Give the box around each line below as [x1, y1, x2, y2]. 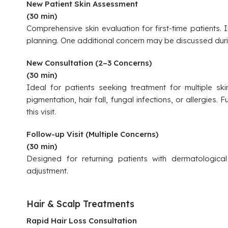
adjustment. [26, 166, 68, 176]
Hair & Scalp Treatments [26, 198, 134, 209]
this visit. [26, 107, 56, 117]
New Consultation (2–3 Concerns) [26, 58, 152, 68]
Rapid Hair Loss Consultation [26, 216, 137, 225]
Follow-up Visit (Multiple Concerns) [26, 129, 158, 139]
